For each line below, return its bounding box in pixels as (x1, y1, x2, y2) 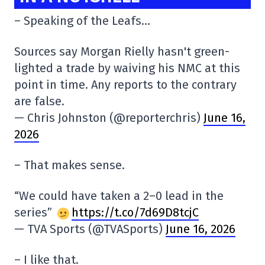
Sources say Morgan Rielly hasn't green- (14, 44, 230, 59)
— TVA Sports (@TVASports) (14, 222, 166, 237)
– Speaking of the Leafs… (14, 14, 150, 28)
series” (14, 205, 55, 220)
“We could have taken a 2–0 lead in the (14, 189, 224, 203)
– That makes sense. (14, 158, 125, 173)
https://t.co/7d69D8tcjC (72, 205, 199, 220)
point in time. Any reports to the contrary (14, 77, 237, 92)
